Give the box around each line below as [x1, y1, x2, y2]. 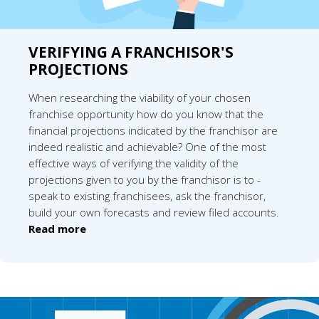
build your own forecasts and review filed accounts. [28, 205, 279, 220]
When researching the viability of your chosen [28, 90, 251, 105]
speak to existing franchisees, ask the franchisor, [28, 189, 266, 204]
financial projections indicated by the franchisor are [28, 123, 278, 138]
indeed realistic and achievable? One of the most [28, 140, 266, 155]
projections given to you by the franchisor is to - [28, 172, 261, 187]
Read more [28, 221, 86, 236]
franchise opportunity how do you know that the [28, 107, 263, 122]
